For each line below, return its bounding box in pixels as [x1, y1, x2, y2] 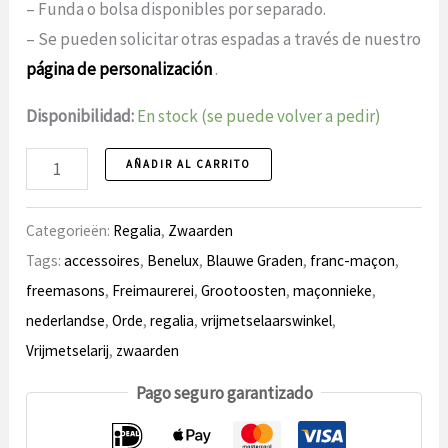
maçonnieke [293, 280, 373, 300]
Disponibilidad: [26, 104, 135, 127]
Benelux [147, 250, 200, 270]
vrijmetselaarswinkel [201, 310, 333, 330]
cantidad [25, 210, 90, 233]
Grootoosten [201, 280, 287, 300]
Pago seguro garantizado [135, 381, 313, 404]
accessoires [64, 250, 141, 270]
